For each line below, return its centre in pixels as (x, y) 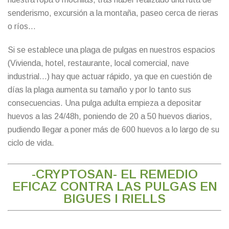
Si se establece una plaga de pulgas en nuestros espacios (111, 50)
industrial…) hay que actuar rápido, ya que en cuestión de (110, 76)
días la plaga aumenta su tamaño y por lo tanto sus (99, 89)
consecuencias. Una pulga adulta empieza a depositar (105, 103)
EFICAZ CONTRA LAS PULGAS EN (114, 186)
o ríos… (22, 26)
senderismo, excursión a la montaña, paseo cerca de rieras (113, 13)
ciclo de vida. (31, 143)
